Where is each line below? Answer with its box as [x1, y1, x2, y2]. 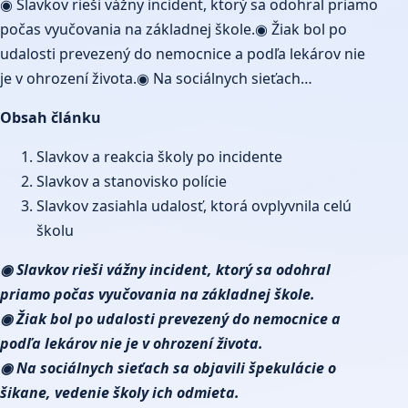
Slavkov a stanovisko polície [36, 170, 227, 191]
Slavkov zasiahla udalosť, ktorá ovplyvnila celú [36, 195, 352, 216]
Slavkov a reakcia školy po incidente [36, 146, 282, 167]
